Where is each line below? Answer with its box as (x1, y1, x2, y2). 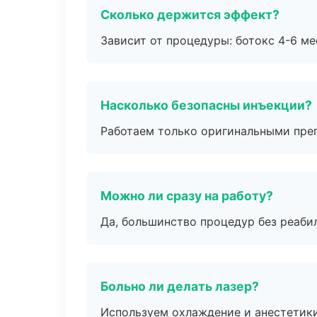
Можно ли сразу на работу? (100, 188, 273, 203)
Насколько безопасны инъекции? (100, 98, 312, 113)
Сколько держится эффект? (100, 7, 279, 22)
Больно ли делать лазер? (100, 279, 259, 294)
